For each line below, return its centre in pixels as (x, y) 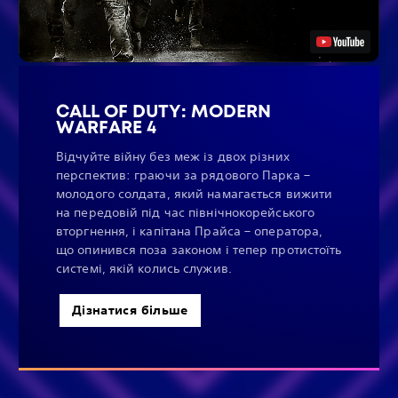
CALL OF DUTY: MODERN (163, 111)
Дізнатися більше (130, 310)
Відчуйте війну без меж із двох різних (173, 156)
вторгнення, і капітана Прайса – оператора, (190, 231)
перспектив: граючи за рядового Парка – (183, 175)
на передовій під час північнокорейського (185, 212)
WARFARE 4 (106, 127)
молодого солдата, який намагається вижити (195, 193)
